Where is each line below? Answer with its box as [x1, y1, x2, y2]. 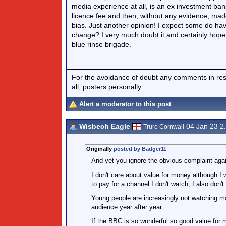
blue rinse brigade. [72, 40, 131, 48]
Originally [86, 146, 114, 152]
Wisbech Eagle [79, 122, 130, 130]
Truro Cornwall [143, 123, 184, 130]
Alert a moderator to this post [79, 100, 171, 108]
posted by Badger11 [113, 146, 166, 152]
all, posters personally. [72, 82, 143, 91]
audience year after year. [91, 203, 163, 211]
